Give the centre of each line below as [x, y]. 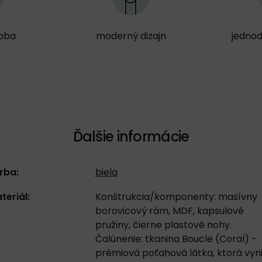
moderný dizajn [131, 36]
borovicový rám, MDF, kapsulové [169, 211]
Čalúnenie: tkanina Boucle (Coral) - [176, 239]
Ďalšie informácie [131, 137]
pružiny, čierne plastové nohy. [163, 225]
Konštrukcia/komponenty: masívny [176, 197]
